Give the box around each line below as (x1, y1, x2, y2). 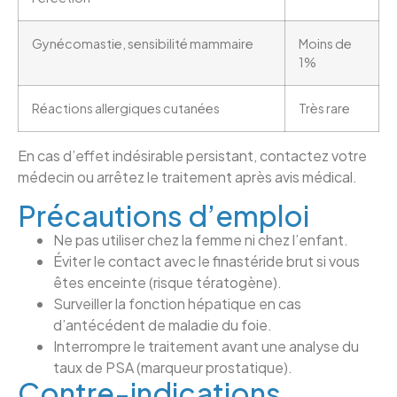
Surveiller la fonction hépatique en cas (53, 293, 301, 313)
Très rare (299, 100, 350, 117)
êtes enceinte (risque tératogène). (53, 272, 282, 292)
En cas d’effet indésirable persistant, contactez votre (18, 146, 367, 166)
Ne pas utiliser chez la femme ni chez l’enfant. (53, 230, 348, 249)
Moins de (299, 35, 352, 52)
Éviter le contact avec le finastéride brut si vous (53, 251, 360, 270)
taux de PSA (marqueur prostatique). (53, 357, 292, 377)
